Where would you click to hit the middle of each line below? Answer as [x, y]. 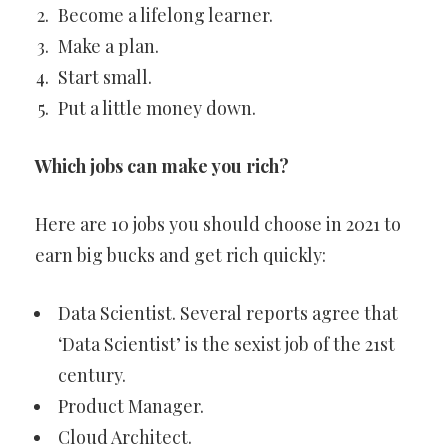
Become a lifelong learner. [165, 15]
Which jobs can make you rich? [162, 166]
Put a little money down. [157, 108]
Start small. [105, 77]
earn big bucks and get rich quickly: [180, 255]
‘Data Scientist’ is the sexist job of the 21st [226, 344]
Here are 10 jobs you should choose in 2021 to [218, 224]
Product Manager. [131, 406]
